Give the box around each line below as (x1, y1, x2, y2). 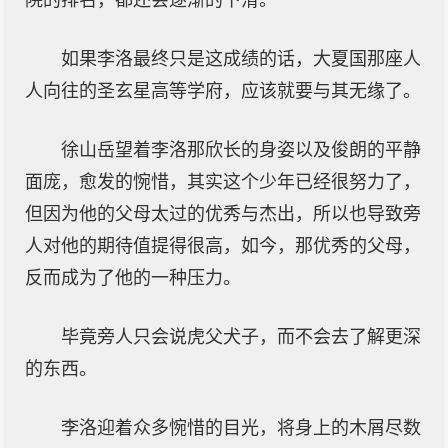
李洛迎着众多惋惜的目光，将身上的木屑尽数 (61, 418, 421, 438)
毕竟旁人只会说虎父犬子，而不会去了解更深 (61, 327, 421, 347)
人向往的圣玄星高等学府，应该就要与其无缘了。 (25, 81, 421, 101)
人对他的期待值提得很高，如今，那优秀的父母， (25, 236, 421, 256)
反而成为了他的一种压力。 (25, 268, 241, 288)
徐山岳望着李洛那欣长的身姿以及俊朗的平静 (61, 140, 421, 160)
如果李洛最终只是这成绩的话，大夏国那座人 (61, 49, 421, 69)
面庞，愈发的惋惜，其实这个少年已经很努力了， (25, 172, 421, 192)
